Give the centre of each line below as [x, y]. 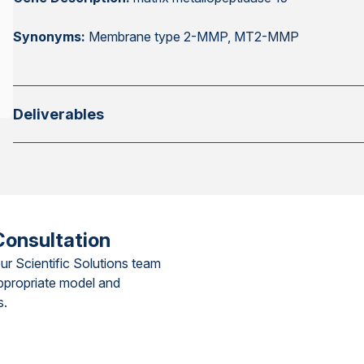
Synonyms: [50, 37]
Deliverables [59, 114]
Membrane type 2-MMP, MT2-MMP [193, 37]
